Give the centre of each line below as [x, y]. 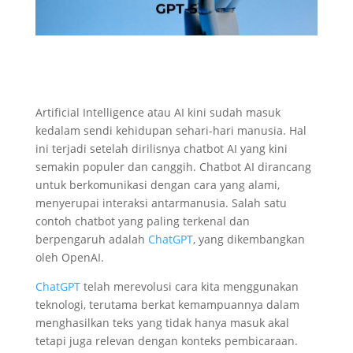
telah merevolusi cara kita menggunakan [191, 286]
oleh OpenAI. [71, 257]
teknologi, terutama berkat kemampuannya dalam [167, 304]
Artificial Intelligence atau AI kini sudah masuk [158, 112]
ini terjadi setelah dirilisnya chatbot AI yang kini [161, 148]
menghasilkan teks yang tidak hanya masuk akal [162, 322]
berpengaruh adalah [91, 239]
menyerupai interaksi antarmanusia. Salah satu [161, 203]
